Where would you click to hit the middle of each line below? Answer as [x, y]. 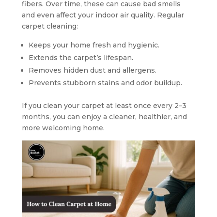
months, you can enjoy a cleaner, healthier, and [104, 117]
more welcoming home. [63, 128]
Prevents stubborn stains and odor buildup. [105, 83]
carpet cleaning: [50, 26]
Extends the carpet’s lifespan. [81, 58]
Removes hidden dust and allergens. [92, 70]
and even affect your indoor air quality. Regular [103, 15]
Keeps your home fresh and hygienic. [94, 45]
